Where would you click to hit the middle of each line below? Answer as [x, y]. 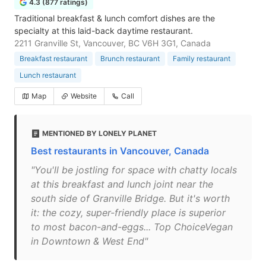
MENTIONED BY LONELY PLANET [99, 133]
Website [84, 96]
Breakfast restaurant [53, 58]
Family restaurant [202, 58]
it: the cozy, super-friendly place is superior [128, 213]
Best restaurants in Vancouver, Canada [120, 151]
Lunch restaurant [48, 75]
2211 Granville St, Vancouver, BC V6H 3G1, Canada [113, 43]
